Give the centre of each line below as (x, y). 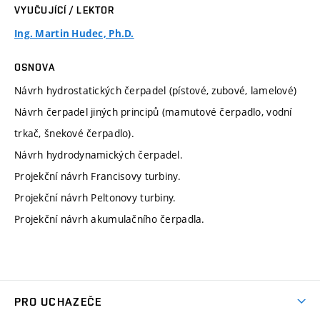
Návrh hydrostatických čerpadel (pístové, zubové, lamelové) (156, 90)
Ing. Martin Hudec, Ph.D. (74, 33)
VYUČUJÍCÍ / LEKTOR (65, 10)
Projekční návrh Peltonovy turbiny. (95, 197)
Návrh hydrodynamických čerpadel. (99, 154)
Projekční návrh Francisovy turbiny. (97, 176)
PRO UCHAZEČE (58, 301)
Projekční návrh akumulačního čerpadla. (110, 219)
